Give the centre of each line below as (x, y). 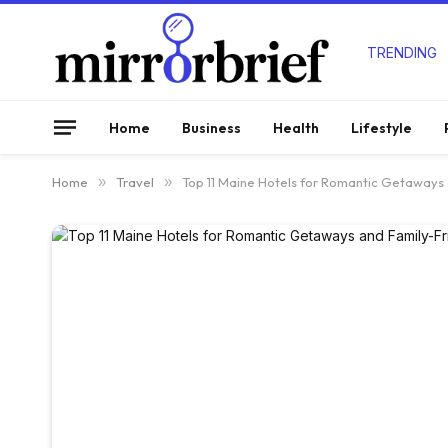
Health (296, 127)
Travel (135, 182)
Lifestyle (381, 127)
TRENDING (402, 52)
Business (211, 127)
